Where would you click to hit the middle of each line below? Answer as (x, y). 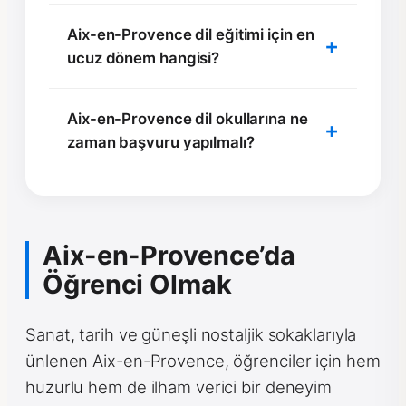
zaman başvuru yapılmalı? (161, 142)
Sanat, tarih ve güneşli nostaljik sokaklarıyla (191, 334)
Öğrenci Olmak (137, 284)
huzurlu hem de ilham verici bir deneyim (179, 387)
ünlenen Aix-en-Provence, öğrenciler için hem (203, 360)
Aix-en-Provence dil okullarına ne (188, 118)
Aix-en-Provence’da (169, 255)
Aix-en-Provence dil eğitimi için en (191, 34)
